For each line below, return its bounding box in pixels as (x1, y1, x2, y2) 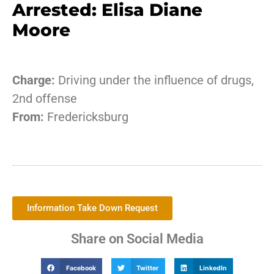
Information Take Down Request (27, 202, 158, 214)
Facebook (65, 264, 96, 272)
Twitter (136, 264, 159, 272)
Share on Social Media (70, 231, 204, 247)
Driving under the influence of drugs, (55, 73, 254, 87)
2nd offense (12, 91, 77, 106)
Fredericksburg (44, 109, 128, 124)
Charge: (12, 73, 55, 87)
